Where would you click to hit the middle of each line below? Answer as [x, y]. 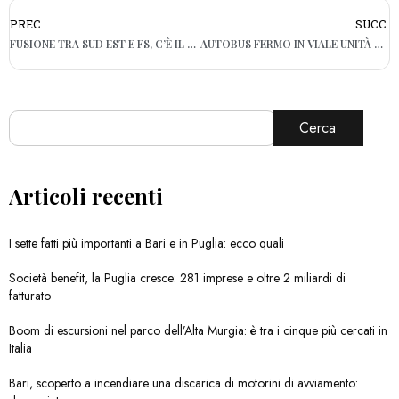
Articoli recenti [86, 196]
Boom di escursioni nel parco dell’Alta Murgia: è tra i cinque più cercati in [198, 331]
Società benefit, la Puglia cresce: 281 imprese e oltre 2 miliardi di [177, 278]
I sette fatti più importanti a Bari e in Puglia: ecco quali [147, 244]
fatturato [30, 296]
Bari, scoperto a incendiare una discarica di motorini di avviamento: [183, 383]
